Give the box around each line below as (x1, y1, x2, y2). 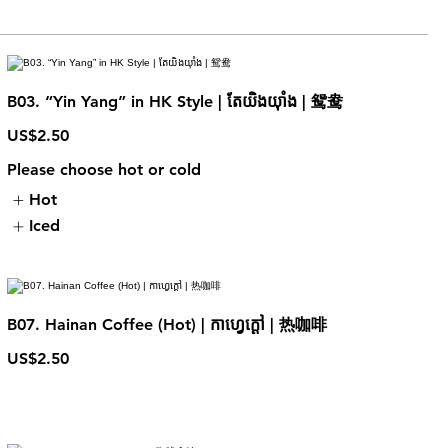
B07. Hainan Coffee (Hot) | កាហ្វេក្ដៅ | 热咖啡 (6, 314, 327, 334)
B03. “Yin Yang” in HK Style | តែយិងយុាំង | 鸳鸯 (6, 92, 343, 111)
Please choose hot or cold (6, 160, 201, 179)
